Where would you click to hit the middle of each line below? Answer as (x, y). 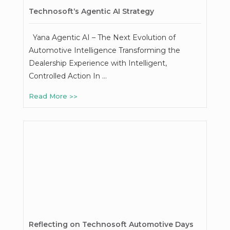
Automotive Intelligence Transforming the (104, 50)
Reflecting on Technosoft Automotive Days (111, 224)
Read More (49, 96)
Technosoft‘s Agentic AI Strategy (91, 11)
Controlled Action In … (68, 76)
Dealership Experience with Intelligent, (98, 63)
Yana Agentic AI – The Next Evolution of (102, 37)
